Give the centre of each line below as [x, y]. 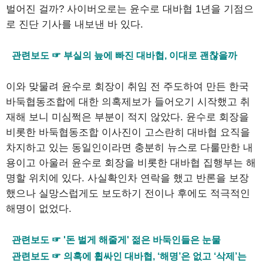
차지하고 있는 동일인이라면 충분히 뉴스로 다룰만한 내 [129, 147]
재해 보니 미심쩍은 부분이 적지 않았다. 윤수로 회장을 [127, 117]
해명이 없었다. [39, 208]
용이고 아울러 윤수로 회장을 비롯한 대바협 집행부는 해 [131, 163]
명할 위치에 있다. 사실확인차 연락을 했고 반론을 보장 [127, 178]
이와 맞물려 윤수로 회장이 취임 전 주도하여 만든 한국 [127, 86]
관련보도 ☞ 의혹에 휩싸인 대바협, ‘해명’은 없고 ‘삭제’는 [129, 256]
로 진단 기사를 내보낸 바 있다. [75, 24]
